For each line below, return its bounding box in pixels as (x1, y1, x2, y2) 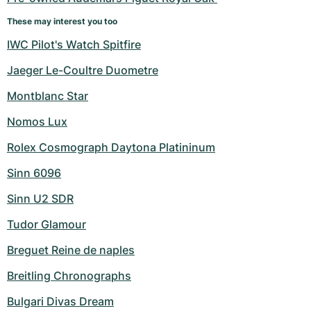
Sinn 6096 (7, 166, 61, 180)
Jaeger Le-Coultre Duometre (7, 63, 158, 78)
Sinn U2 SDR (7, 192, 74, 206)
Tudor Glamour (7, 217, 86, 232)
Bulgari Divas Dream (7, 294, 114, 309)
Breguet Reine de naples (7, 243, 135, 258)
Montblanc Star (7, 89, 88, 103)
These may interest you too (7, 16, 117, 27)
